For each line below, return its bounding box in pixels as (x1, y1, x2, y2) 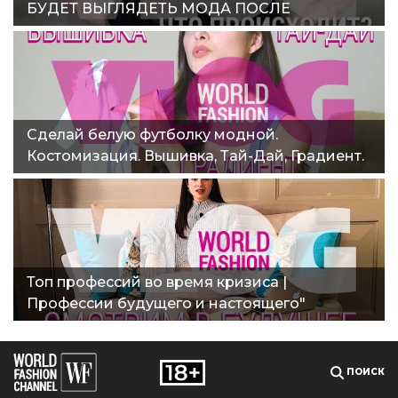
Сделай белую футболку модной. (27, 125, 278, 143)
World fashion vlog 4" (27, 168, 181, 186)
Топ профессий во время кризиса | (27, 273, 287, 291)
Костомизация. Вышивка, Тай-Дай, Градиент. (27, 147, 364, 164)
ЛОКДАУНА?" (27, 20, 130, 38)
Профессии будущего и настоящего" (27, 294, 306, 312)
